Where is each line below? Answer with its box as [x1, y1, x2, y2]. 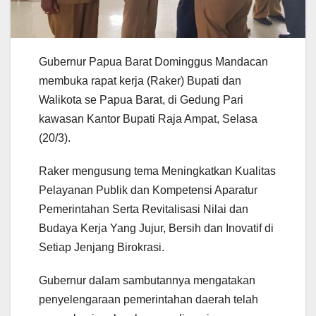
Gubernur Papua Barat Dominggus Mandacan [39, 55, 268, 68]
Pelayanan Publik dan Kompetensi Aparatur [39, 183, 257, 196]
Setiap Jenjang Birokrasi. [39, 241, 164, 253]
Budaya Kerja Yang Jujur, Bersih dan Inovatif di [39, 221, 274, 234]
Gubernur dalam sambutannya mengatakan [39, 274, 255, 286]
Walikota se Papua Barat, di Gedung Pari [39, 93, 243, 106]
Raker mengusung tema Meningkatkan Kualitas [39, 164, 276, 177]
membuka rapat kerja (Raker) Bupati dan [39, 74, 241, 87]
